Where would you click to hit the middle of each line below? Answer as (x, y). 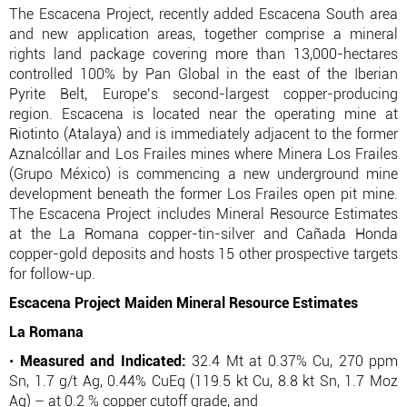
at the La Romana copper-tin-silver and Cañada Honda (203, 234)
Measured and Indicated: (103, 361)
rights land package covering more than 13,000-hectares (203, 54)
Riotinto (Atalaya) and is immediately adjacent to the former (203, 134)
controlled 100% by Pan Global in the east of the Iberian (203, 74)
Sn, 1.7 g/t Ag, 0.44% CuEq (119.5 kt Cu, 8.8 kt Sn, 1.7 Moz (203, 381)
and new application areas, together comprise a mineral (203, 34)
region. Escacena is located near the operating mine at (203, 114)
